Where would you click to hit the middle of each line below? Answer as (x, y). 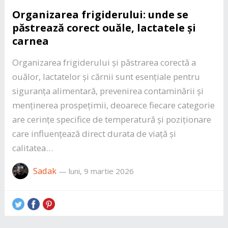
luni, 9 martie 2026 (101, 171)
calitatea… (32, 148)
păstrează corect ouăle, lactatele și (104, 28)
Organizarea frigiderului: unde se (100, 15)
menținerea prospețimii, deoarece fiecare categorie (113, 105)
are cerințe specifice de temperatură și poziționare (111, 120)
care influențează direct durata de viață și (94, 134)
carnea (30, 41)
